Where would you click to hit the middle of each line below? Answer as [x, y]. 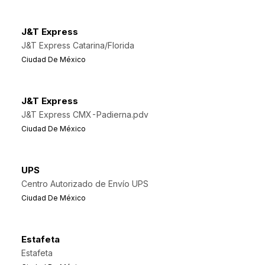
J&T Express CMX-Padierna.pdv [85, 114]
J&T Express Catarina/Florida [78, 45]
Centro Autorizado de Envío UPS [85, 184]
